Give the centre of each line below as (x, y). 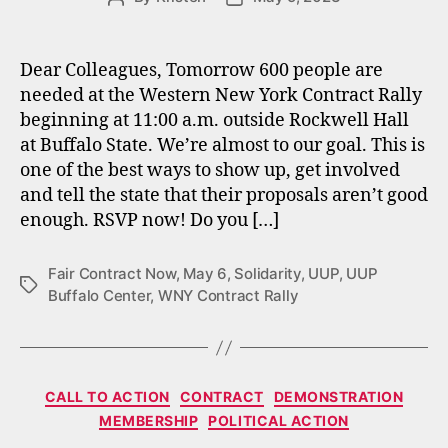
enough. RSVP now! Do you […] (149, 220)
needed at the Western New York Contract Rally (221, 95)
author (138, 19)
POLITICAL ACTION (278, 420)
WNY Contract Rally (228, 295)
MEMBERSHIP (149, 420)
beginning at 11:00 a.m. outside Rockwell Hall (214, 120)
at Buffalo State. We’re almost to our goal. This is (222, 145)
